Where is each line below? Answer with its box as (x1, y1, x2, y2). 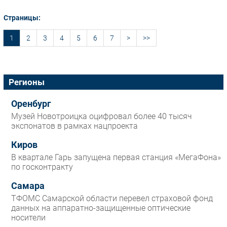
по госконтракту (11, 162, 73, 172)
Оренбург (11, 98, 51, 109)
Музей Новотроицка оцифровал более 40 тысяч (11, 111, 192, 121)
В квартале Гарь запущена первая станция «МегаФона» (11, 152, 221, 162)
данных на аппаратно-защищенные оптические (11, 203, 191, 213)
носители (11, 212, 46, 222)
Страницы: (4, 13, 41, 22)
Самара (11, 180, 45, 191)
